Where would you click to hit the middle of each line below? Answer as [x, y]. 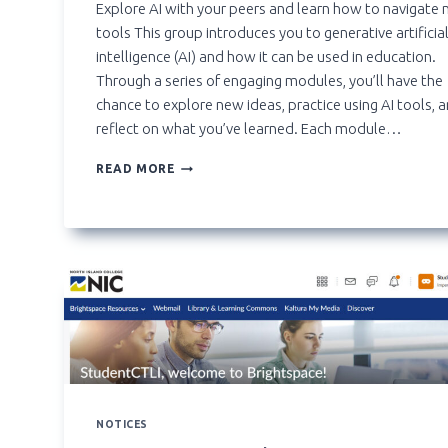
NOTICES [122, 424]
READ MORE [136, 169]
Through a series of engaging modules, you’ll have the [269, 81]
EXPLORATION [222, 241]
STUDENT [206, 222]
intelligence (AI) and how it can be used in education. [266, 57]
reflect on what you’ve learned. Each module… [249, 129]
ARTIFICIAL [212, 184]
